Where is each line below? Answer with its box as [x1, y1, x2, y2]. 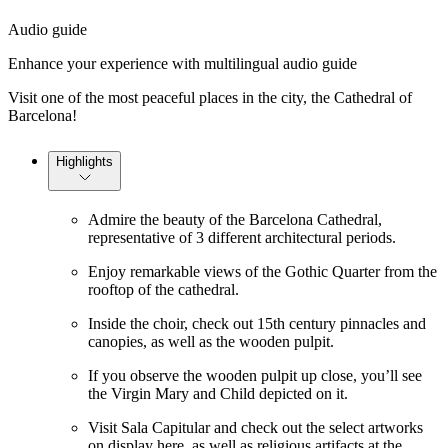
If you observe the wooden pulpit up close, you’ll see [88, 366, 422, 384]
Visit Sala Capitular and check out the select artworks [88, 418, 423, 436]
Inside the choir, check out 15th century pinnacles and [88, 314, 426, 332]
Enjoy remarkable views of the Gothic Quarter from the [88, 262, 437, 280]
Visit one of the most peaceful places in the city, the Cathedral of [8, 88, 412, 106]
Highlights [56, 153, 113, 169]
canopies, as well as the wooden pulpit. [88, 332, 334, 350]
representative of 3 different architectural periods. [88, 228, 396, 246]
